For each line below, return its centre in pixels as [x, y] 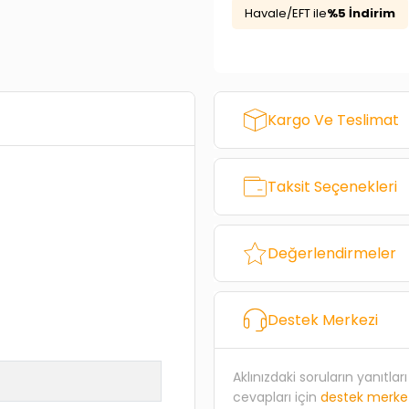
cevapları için [276, 397]
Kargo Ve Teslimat [333, 120]
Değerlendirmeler [331, 253]
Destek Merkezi [322, 320]
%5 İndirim [361, 13]
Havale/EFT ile [285, 13]
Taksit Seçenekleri [332, 187]
